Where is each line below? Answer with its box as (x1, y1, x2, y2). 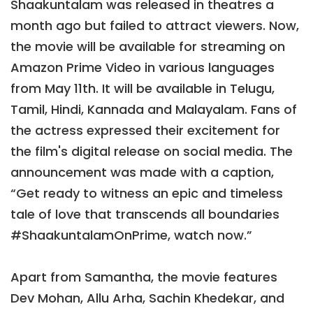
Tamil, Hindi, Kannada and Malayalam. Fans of (10, 101, 297, 119)
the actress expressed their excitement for (10, 122, 280, 140)
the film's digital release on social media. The (10, 143, 293, 161)
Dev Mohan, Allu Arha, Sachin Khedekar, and (10, 289, 284, 307)
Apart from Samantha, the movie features (10, 268, 277, 286)
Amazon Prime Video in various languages (10, 59, 275, 77)
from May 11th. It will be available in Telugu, (10, 80, 275, 98)
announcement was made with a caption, (10, 163, 274, 182)
